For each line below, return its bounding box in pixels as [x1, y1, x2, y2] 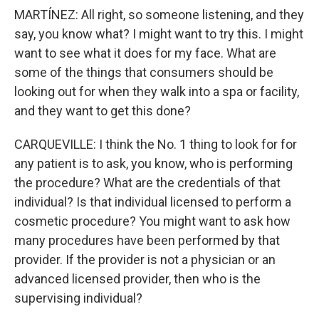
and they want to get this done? [14, 103, 191, 118]
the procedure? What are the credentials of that [14, 174, 281, 190]
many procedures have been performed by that [14, 232, 280, 248]
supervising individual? [14, 290, 142, 305]
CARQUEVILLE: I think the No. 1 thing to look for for [14, 136, 297, 152]
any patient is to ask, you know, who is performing [14, 155, 293, 171]
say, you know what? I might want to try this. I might [14, 26, 303, 41]
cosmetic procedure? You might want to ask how [14, 213, 291, 229]
